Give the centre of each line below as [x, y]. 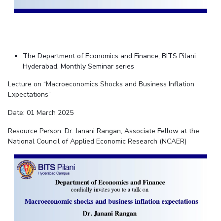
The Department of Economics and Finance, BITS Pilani [109, 56]
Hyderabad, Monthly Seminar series [78, 66]
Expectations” [29, 94]
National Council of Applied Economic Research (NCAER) [97, 141]
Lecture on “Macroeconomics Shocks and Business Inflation [101, 84]
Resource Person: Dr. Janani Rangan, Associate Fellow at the [103, 131]
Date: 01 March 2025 [40, 112]
